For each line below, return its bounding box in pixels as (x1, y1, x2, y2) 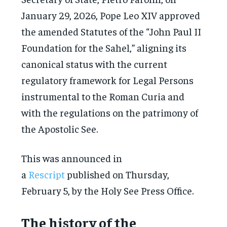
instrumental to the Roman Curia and (21, 89, 185, 102)
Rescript (28, 167, 65, 180)
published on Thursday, (65, 167, 170, 180)
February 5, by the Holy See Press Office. (21, 183, 194, 197)
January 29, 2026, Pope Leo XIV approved (21, 8, 201, 21)
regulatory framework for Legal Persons (21, 73, 194, 86)
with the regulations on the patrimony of (21, 105, 199, 119)
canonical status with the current (21, 57, 168, 70)
